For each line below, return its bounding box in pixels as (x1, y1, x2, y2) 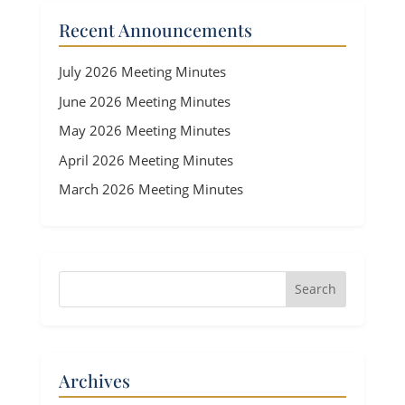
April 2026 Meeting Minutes (58, 150, 233, 169)
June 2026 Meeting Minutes (58, 91, 231, 110)
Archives (58, 368, 130, 392)
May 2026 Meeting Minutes (58, 121, 231, 139)
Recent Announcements (58, 18, 252, 42)
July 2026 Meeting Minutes (58, 62, 226, 80)
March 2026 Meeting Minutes (58, 180, 243, 198)
